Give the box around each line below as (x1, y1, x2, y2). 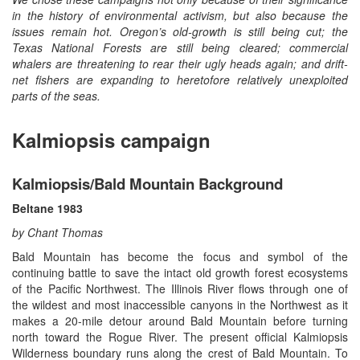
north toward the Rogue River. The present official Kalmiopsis (12, 329, 348, 346)
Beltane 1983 (12, 200, 83, 217)
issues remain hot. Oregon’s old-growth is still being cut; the (12, 23, 348, 40)
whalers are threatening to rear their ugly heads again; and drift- (12, 55, 348, 72)
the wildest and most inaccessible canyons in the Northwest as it (12, 297, 348, 313)
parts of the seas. (12, 88, 100, 104)
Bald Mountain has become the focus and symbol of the (12, 248, 348, 265)
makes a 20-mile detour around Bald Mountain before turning (12, 313, 348, 329)
